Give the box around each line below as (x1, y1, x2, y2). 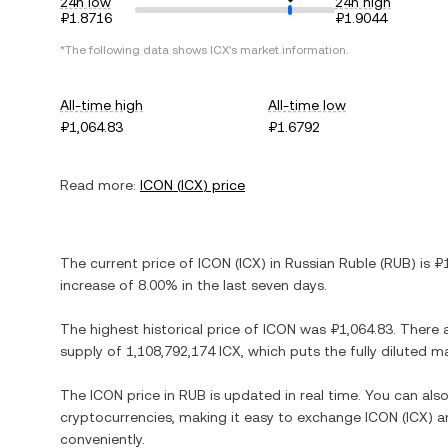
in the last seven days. (178, 277, 327, 293)
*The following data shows (60, 43, 210, 57)
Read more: (60, 177, 136, 193)
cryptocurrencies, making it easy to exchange (60, 409, 365, 425)
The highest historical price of (60, 321, 263, 337)
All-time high (60, 97, 143, 113)
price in (123, 387, 179, 403)
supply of (60, 343, 126, 359)
